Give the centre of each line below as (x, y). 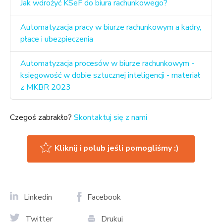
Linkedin (38, 197)
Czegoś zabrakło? (42, 117)
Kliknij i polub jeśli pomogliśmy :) (116, 148)
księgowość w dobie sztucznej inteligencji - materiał (110, 75)
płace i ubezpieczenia (57, 39)
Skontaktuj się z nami (111, 117)
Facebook (104, 197)
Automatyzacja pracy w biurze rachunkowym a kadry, (111, 27)
